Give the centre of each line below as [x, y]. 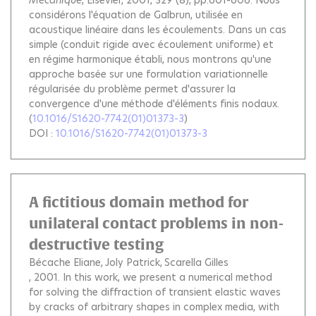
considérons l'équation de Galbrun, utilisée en [136, 15]
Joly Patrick [133, 263]
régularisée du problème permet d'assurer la [132, 89]
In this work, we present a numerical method [168, 278]
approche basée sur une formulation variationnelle [148, 74]
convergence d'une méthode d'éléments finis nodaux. [154, 104]
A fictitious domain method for [139, 202]
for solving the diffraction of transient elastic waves [155, 292]
